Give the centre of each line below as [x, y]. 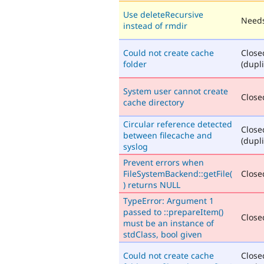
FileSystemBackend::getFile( [178, 173]
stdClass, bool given [163, 234]
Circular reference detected [178, 124]
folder [135, 64]
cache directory [154, 102]
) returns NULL [152, 184]
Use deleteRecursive [163, 14]
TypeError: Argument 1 [169, 200]
